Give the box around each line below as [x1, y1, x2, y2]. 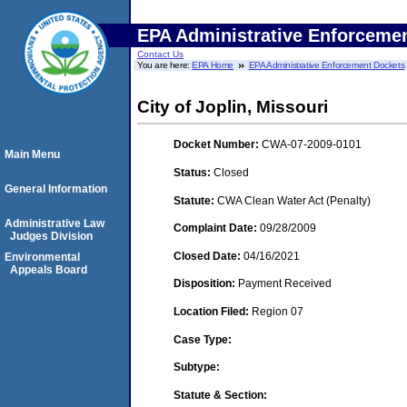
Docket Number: [174, 138, 262, 152]
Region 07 [252, 304, 303, 318]
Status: [174, 165, 213, 179]
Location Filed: [174, 304, 252, 318]
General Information [5, 183, 107, 195]
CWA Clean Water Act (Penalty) [217, 194, 371, 207]
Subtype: [174, 361, 220, 374]
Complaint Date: [174, 222, 260, 235]
